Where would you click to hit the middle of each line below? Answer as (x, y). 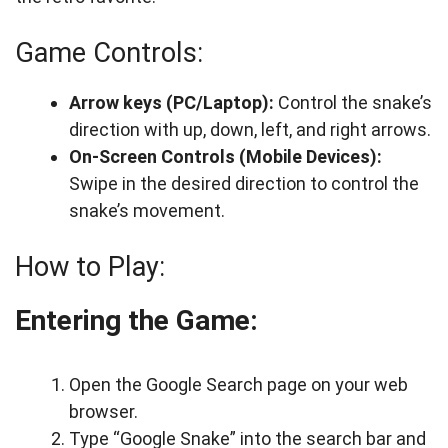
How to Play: (90, 267)
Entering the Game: (136, 320)
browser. (103, 411)
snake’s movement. (147, 210)
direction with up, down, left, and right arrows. (250, 129)
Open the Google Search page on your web (238, 384)
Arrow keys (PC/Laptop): (171, 102)
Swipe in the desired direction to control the (244, 183)
